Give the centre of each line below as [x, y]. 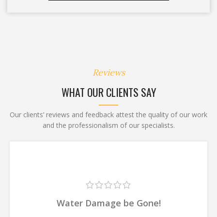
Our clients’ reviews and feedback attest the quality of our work [108, 114]
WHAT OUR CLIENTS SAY [108, 92]
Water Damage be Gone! [108, 203]
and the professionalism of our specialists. [108, 125]
